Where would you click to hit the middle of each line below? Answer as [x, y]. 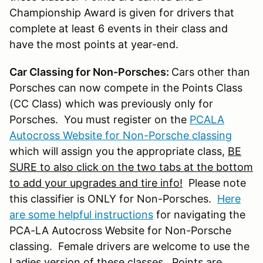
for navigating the [199, 215]
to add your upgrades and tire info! [96, 183]
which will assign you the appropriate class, [119, 151]
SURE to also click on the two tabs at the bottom [131, 167]
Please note [214, 183]
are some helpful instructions [81, 215]
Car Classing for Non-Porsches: [90, 72]
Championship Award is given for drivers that [122, 13]
